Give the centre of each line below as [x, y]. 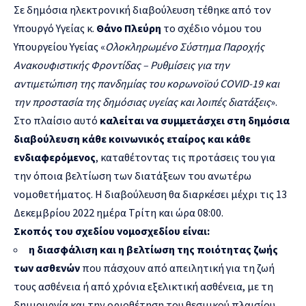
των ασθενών [47, 267]
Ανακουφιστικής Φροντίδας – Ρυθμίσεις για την [122, 65]
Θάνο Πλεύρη [129, 28]
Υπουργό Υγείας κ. [55, 28]
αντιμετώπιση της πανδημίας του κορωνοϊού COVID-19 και [147, 83]
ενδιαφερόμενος [55, 157]
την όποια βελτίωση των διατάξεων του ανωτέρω [133, 175]
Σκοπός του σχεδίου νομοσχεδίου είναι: [112, 231]
